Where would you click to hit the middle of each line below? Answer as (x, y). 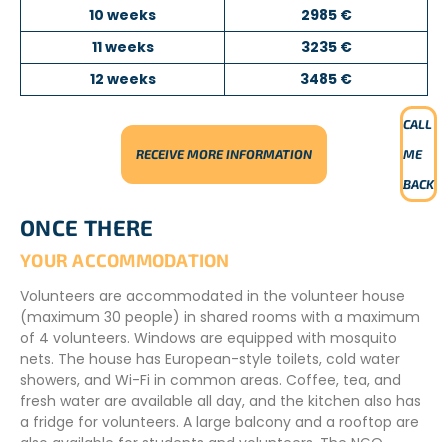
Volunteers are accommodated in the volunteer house (212, 296)
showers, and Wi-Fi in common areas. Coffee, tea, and (210, 380)
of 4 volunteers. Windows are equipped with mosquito (208, 338)
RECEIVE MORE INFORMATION (224, 154)
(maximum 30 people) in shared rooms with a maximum (220, 317)
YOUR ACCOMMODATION (125, 260)
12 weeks (122, 79)
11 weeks (122, 47)
